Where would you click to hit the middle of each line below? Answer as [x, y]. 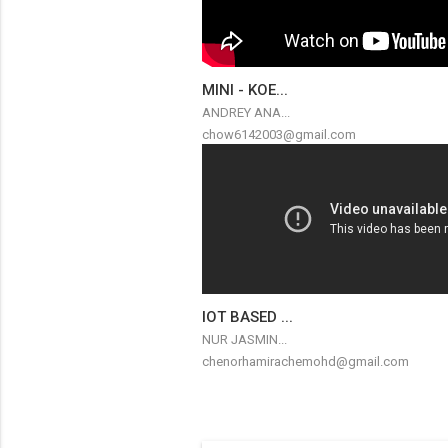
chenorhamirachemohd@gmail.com [305, 361]
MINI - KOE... [244, 90]
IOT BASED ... [247, 317]
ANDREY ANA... [245, 112]
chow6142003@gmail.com [278, 134]
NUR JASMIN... [244, 339]
